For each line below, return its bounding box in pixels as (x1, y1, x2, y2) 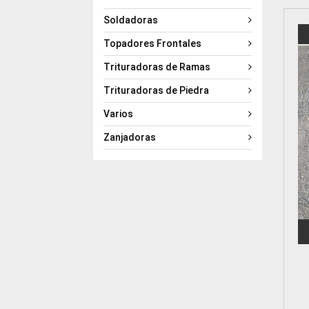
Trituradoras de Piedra (103, 84, 210, 96)
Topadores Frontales (103, 37, 202, 49)
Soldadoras (103, 14, 159, 26)
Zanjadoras (103, 131, 157, 143)
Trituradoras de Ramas (103, 61, 211, 72)
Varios (103, 108, 134, 119)
